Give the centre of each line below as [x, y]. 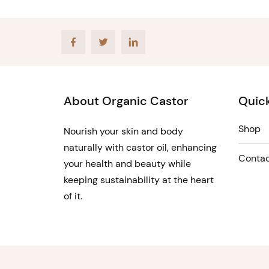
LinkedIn [139, 39]
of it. [73, 196]
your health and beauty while [127, 164]
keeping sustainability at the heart [139, 180]
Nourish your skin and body [123, 131]
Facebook [82, 39]
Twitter [106, 39]
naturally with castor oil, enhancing [140, 147]
